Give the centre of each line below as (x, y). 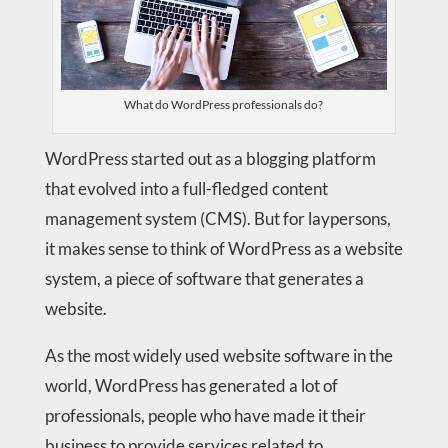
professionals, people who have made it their (205, 415)
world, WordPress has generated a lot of (191, 385)
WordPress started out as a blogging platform (210, 158)
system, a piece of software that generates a (204, 278)
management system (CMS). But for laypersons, (217, 218)
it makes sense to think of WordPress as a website (223, 248)
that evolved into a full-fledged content (186, 188)
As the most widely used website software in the (218, 355)
